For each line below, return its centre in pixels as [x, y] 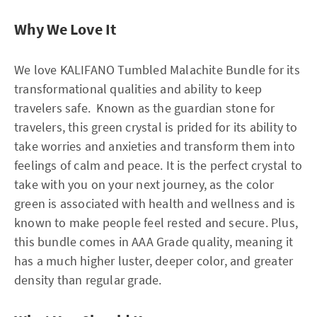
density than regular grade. [88, 279]
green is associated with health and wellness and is [155, 203]
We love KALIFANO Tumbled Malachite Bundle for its [157, 69]
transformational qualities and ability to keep [138, 88]
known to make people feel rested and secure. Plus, [156, 222]
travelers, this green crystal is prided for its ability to [156, 127]
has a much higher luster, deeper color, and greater [154, 260]
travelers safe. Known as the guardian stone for [145, 108]
